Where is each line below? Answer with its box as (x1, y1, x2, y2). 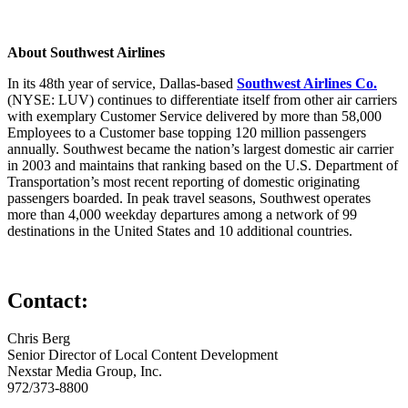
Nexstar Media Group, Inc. (7, 363, 162, 380)
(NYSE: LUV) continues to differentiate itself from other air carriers (7, 91, 397, 107)
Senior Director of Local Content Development (7, 347, 278, 363)
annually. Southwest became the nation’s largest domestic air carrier (7, 140, 393, 157)
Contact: (7, 288, 88, 312)
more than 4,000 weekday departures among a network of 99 (7, 206, 357, 222)
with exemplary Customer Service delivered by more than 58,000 (7, 107, 382, 124)
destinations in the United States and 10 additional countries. (7, 222, 352, 239)
